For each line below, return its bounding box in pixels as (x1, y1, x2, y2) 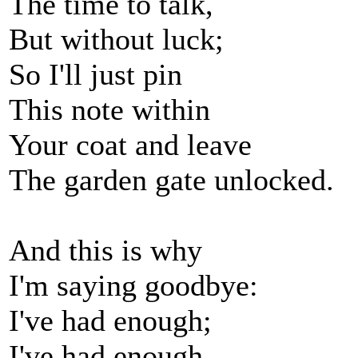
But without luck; (9, 22, 224, 56)
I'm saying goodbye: (9, 268, 258, 302)
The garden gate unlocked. (9, 163, 334, 197)
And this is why (9, 233, 202, 267)
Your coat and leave (9, 128, 252, 161)
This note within (9, 93, 210, 126)
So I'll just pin (9, 58, 182, 91)
